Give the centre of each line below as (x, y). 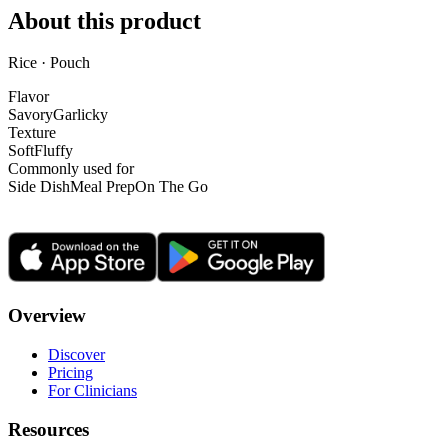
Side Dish (39, 187)
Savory (30, 115)
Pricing (70, 372)
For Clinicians (92, 390)
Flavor (28, 97)
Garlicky (80, 115)
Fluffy (53, 151)
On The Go (171, 187)
